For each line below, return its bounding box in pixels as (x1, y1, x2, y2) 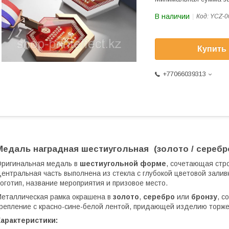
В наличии (155, 12, 190, 20)
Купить (197, 44, 226, 54)
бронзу (191, 193, 217, 201)
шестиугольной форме (80, 159, 166, 168)
